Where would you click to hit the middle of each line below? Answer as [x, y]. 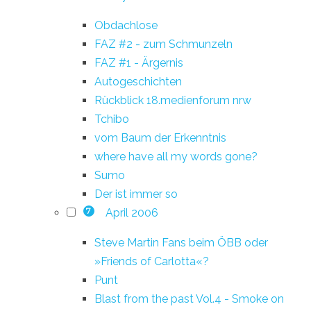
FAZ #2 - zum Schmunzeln [163, 44]
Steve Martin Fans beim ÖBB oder [181, 242]
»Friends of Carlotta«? [152, 261]
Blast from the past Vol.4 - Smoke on [189, 299]
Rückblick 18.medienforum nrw [173, 100]
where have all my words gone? [176, 156]
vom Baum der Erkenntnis [160, 137]
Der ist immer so [136, 194]
